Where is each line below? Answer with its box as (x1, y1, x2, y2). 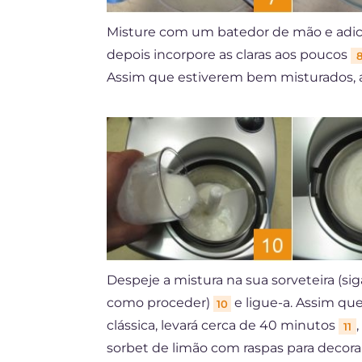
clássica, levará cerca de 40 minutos (107, 317, 339, 333)
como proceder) (107, 294, 213, 310)
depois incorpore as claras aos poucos (107, 47, 351, 63)
